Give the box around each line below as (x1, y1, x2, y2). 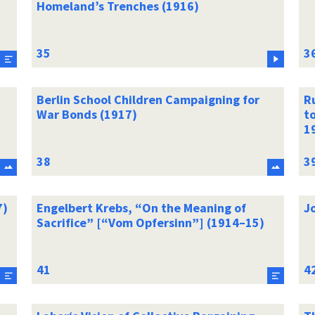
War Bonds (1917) (36, 105, 137, 122)
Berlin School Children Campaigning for (36, 91, 259, 108)
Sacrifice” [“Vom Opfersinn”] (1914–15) (36, 214, 264, 231)
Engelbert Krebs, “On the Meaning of (36, 199, 246, 216)
